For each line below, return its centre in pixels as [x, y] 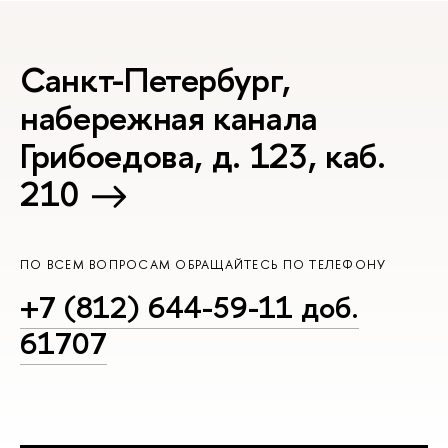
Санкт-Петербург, [155, 79]
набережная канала [169, 117]
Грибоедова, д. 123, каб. [203, 155]
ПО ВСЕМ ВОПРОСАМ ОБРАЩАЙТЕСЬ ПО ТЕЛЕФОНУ [203, 265]
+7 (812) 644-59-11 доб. [189, 306]
